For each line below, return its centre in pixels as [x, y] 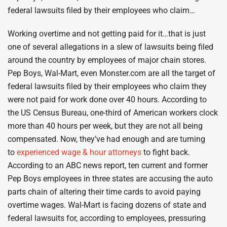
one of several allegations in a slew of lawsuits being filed [110, 47]
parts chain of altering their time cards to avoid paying [104, 192]
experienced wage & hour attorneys [79, 152]
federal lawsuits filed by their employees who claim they [107, 86]
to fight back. [166, 152]
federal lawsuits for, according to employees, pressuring [107, 218]
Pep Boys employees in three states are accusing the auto [110, 178]
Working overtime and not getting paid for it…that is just [107, 33]
